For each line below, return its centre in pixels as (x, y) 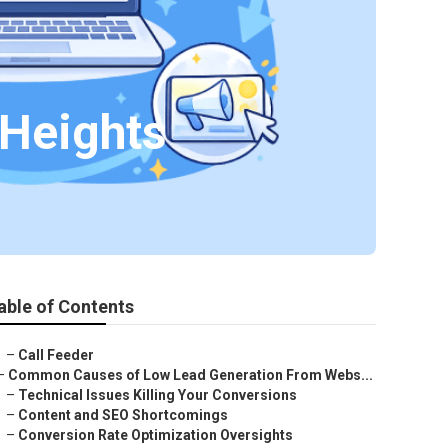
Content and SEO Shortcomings (123, 415)
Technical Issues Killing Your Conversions (157, 395)
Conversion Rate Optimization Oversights (155, 435)
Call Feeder (56, 355)
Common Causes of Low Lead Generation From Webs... (190, 375)
